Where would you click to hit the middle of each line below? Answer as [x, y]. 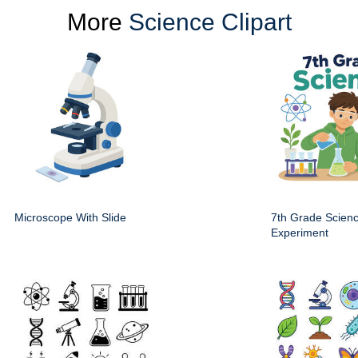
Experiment [300, 233]
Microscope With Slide [70, 218]
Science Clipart [210, 22]
